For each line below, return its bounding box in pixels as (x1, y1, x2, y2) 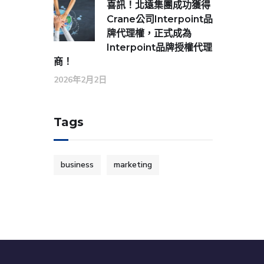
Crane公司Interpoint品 (107, 14, 213, 25)
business (61, 159, 94, 170)
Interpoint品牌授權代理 (107, 42, 212, 53)
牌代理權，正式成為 (107, 28, 192, 39)
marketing (114, 159, 152, 170)
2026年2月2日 (54, 74, 107, 85)
